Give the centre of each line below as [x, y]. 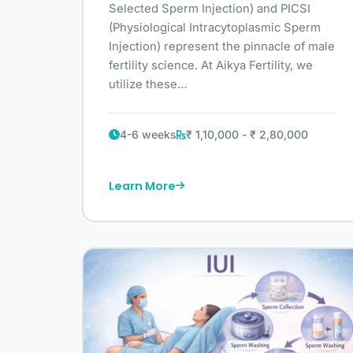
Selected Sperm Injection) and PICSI [210, 9]
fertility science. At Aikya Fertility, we [211, 66]
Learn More [142, 186]
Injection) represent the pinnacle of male [222, 47]
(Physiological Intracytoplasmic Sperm [215, 28]
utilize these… [148, 85]
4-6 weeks [148, 135]
